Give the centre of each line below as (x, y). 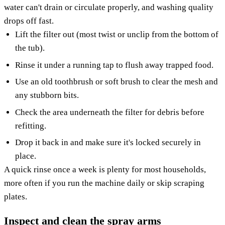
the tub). (30, 48)
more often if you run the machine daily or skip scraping (104, 183)
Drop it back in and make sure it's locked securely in (108, 142)
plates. (16, 196)
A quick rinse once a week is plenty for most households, (105, 169)
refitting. (31, 126)
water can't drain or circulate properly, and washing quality (109, 8)
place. (26, 156)
